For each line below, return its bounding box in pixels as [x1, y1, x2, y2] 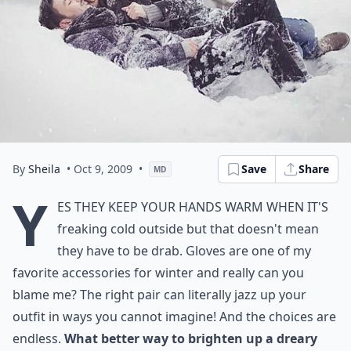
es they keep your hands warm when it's [57, 198, 328, 215]
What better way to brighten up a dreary [64, 330, 317, 347]
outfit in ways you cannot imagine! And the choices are [13, 308, 336, 325]
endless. [13, 330, 64, 347]
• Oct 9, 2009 [67, 161, 132, 176]
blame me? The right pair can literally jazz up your [13, 286, 306, 303]
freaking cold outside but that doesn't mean [57, 220, 319, 237]
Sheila [28, 161, 60, 176]
